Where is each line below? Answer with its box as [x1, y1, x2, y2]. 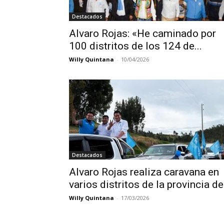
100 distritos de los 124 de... [69, 40, 202, 52]
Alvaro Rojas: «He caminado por [69, 27, 216, 39]
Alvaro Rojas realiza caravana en [69, 166, 219, 178]
